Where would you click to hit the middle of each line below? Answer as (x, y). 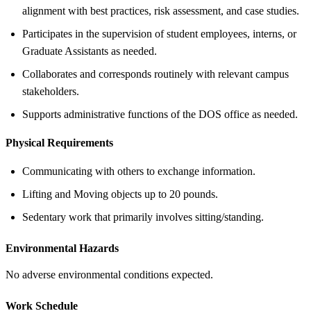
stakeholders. (51, 91)
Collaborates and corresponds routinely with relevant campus (155, 74)
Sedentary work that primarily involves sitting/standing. (143, 217)
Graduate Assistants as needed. (90, 51)
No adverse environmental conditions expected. (109, 274)
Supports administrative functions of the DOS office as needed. (160, 114)
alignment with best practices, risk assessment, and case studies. (161, 10)
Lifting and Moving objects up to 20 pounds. (120, 194)
